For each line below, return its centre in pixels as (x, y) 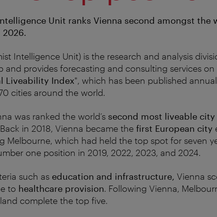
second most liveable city (162, 116)
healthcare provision (61, 188)
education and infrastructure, (114, 176)
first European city (174, 128)
